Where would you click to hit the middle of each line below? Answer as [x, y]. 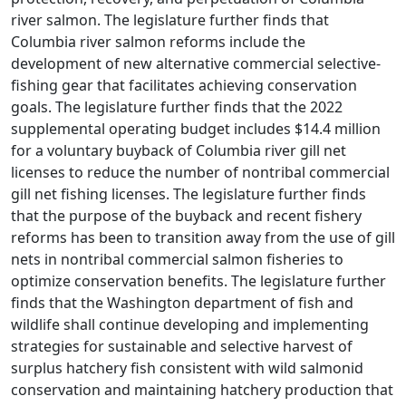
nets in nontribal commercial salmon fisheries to [177, 259]
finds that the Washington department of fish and [182, 303]
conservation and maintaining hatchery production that [202, 390]
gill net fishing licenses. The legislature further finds [188, 194]
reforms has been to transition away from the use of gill [203, 237]
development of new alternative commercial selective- [196, 63]
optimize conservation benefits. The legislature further [198, 281]
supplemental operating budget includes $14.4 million [196, 129]
